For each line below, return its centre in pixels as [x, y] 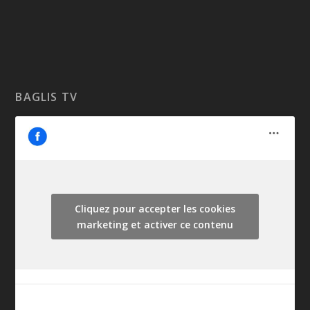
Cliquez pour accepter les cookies [155, 208]
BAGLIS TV [47, 97]
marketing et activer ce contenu [155, 224]
